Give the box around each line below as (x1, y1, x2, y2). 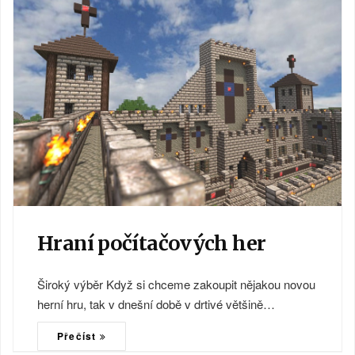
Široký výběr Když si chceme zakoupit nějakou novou (37, 276, 315, 293)
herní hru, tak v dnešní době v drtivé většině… (37, 296, 275, 313)
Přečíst (57, 329, 100, 344)
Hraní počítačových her (37, 231, 266, 257)
